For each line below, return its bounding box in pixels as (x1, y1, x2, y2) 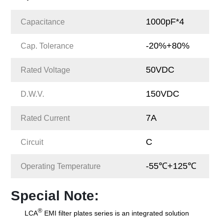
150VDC (145, 89, 179, 99)
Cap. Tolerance (21, 41, 74, 50)
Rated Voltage (21, 65, 71, 74)
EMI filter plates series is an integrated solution (42, 209, 190, 217)
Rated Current (21, 113, 70, 122)
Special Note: (11, 188, 99, 204)
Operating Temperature (21, 162, 101, 170)
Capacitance (21, 17, 65, 26)
